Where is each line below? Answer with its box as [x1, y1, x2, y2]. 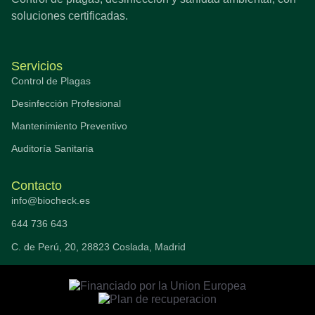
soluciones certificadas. [11, 9, 128, 22]
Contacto [11, 178, 62, 193]
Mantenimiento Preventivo [11, 120, 127, 131]
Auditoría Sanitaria [11, 142, 94, 154]
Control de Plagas [11, 75, 91, 86]
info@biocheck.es [11, 194, 90, 206]
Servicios [11, 58, 63, 73]
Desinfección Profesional [11, 97, 121, 109]
